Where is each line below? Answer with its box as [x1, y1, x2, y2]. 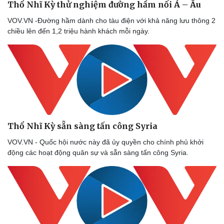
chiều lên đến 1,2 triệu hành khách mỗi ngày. [7, 27, 149, 35]
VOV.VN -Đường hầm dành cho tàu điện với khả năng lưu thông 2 [7, 16, 215, 25]
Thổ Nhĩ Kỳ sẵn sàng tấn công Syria [7, 120, 157, 131]
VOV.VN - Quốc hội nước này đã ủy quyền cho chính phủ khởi [7, 137, 203, 146]
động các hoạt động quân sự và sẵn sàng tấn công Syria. [7, 148, 188, 156]
